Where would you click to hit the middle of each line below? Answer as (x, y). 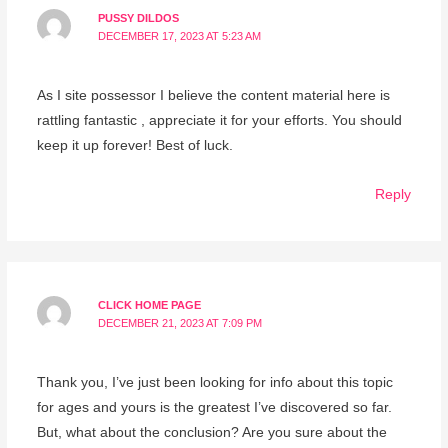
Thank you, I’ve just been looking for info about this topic (214, 383)
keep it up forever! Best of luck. (134, 146)
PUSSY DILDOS (139, 17)
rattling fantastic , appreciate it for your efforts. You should (219, 121)
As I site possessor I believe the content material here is (213, 96)
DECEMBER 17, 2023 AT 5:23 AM (180, 35)
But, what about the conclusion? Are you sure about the (211, 433)
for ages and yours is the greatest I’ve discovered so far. (214, 408)
